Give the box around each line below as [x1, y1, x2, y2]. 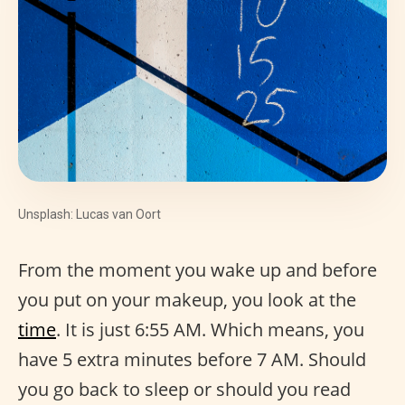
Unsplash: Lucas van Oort [18, 207, 161, 222]
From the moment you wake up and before [18, 258, 377, 283]
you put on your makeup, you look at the [18, 287, 356, 313]
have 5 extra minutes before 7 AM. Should [18, 347, 366, 372]
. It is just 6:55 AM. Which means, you [56, 317, 364, 343]
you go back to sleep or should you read [18, 377, 351, 402]
